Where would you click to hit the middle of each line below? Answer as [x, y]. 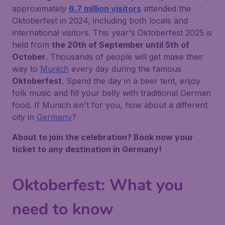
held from [32, 45]
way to [26, 69]
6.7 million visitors [105, 9]
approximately [40, 9]
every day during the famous [125, 69]
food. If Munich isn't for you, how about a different [110, 105]
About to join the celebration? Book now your [103, 137]
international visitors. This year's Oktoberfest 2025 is [112, 33]
